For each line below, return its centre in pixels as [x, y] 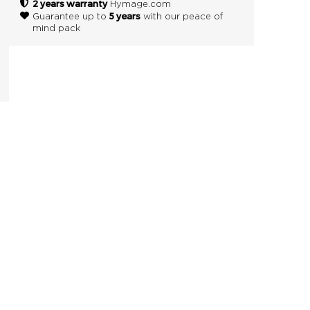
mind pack [56, 28]
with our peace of [181, 17]
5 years [125, 16]
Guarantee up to [71, 17]
